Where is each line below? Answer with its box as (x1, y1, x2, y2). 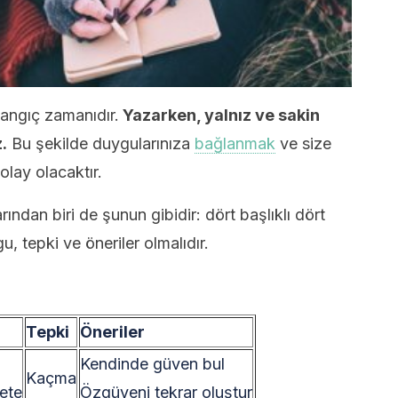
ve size (275, 134, 331, 153)
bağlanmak (195, 134, 275, 153)
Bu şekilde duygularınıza (7, 134, 195, 153)
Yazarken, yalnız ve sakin (119, 106, 320, 124)
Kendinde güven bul (80, 354, 225, 373)
